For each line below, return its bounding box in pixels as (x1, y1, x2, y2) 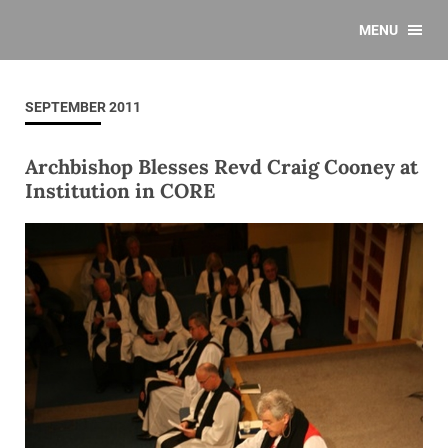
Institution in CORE (25, 178, 215, 203)
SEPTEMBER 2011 (25, 99, 141, 115)
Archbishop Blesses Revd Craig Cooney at (25, 154, 418, 179)
